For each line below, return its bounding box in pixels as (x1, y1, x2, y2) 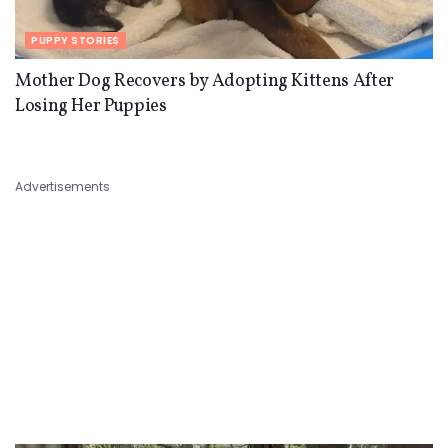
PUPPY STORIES (31, 32, 120, 48)
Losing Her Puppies (15, 93, 167, 119)
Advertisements (15, 177, 110, 195)
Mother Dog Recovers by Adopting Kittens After (15, 68, 394, 94)
